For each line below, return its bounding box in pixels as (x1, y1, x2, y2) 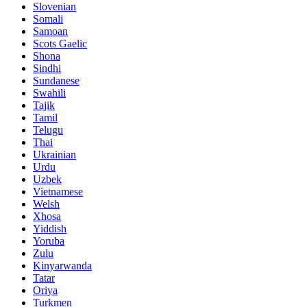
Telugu (33, 124, 63, 136)
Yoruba (33, 235, 64, 247)
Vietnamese (33, 186, 83, 198)
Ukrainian (33, 149, 76, 161)
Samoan (33, 25, 68, 38)
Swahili (33, 87, 66, 99)
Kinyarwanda (33, 260, 92, 272)
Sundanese (33, 75, 79, 87)
